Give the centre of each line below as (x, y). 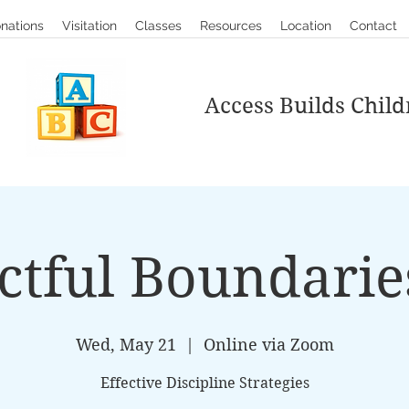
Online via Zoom (268, 345)
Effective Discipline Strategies (204, 383)
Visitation (89, 26)
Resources (231, 26)
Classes (158, 26)
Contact (373, 26)
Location (306, 26)
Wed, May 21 (126, 345)
